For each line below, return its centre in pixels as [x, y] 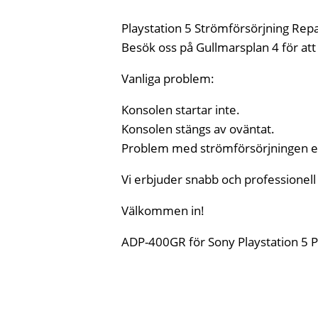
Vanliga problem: [168, 79]
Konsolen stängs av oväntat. [198, 129]
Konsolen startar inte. [181, 110]
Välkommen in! [163, 211]
